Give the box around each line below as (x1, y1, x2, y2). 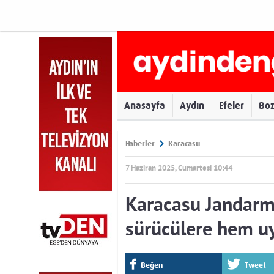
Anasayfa (124, 100, 165, 111)
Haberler (125, 139, 155, 148)
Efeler (219, 100, 244, 111)
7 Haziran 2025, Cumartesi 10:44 (125, 164, 232, 174)
